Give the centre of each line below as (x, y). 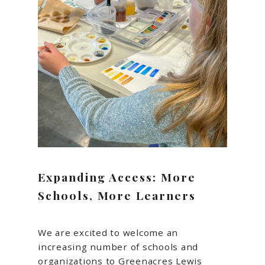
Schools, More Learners (117, 195)
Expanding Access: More (117, 177)
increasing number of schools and (118, 247)
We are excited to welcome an (108, 233)
